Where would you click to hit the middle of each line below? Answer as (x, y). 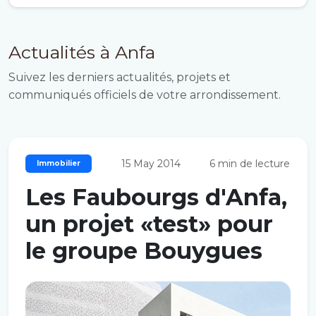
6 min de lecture (248, 164)
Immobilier (59, 163)
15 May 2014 (149, 164)
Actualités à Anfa (82, 52)
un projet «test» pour (149, 224)
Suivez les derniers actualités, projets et (120, 77)
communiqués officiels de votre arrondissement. (145, 95)
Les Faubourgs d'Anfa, (156, 197)
